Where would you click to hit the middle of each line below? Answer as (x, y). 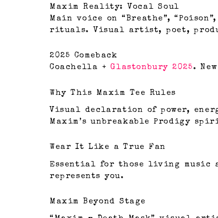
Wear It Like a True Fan (108, 148)
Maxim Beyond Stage (98, 202)
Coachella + (80, 68)
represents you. (87, 176)
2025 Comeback (84, 56)
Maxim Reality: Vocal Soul (115, 8)
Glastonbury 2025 (152, 68)
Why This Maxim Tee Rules (113, 94)
